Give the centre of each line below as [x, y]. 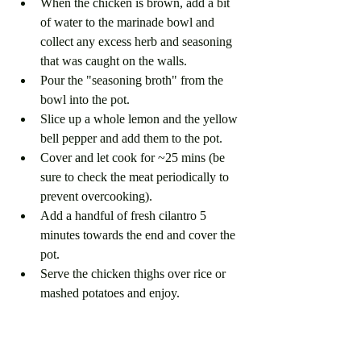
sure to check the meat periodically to [136, 176]
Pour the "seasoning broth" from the [133, 80]
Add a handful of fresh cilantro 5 [125, 215]
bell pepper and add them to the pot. [131, 138]
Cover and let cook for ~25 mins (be [134, 157]
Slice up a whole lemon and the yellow [141, 118]
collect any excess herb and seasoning [138, 41]
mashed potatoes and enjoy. [112, 293]
